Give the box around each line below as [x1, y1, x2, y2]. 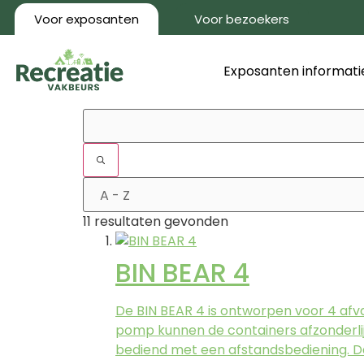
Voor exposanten [34, 11, 139, 28]
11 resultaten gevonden [83, 211, 228, 231]
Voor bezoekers [194, 11, 290, 28]
